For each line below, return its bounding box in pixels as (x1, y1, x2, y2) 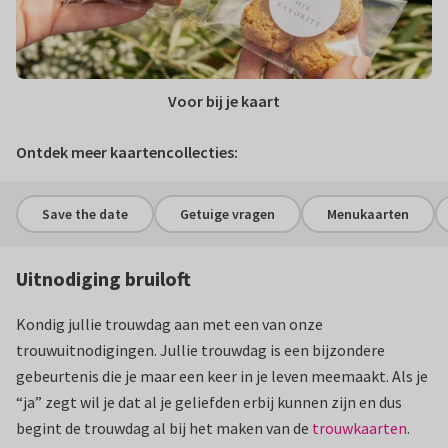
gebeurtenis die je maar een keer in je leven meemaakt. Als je (16, 366, 428, 386)
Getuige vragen (180, 204, 275, 223)
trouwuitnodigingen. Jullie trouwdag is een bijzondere (16, 340, 385, 360)
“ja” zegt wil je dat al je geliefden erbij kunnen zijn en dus (16, 392, 402, 412)
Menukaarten (327, 204, 409, 223)
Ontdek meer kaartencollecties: (16, 142, 238, 162)
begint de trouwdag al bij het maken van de (16, 418, 312, 438)
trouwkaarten (312, 418, 407, 438)
